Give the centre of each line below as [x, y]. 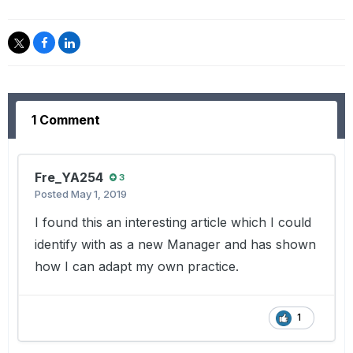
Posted [53, 194]
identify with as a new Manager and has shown [175, 245]
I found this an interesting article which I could [173, 223]
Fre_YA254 [69, 178]
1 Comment [66, 120]
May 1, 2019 [99, 194]
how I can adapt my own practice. [137, 267]
